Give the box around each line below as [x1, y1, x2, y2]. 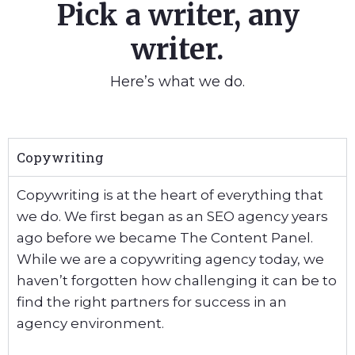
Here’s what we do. [110, 73, 245, 90]
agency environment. [17, 315, 164, 331]
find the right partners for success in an [17, 294, 287, 310]
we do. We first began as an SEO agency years [17, 208, 328, 224]
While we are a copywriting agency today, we [17, 251, 324, 267]
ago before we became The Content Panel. [17, 230, 313, 246]
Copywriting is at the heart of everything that [17, 187, 323, 203]
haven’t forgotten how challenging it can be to [17, 273, 337, 288]
